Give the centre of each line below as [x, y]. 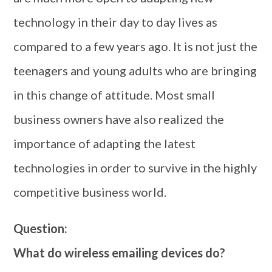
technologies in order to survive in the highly [135, 168]
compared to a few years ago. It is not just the [136, 46]
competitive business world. [90, 192]
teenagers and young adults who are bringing [135, 70]
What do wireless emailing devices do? [120, 253]
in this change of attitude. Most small [114, 95]
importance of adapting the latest [105, 143]
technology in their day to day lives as [116, 22]
